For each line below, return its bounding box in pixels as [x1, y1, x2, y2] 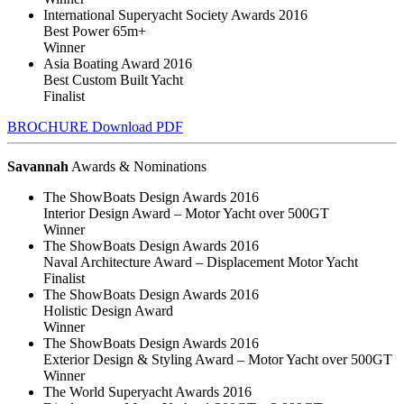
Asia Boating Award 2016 [43, 55, 192, 71]
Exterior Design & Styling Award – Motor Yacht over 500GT [43, 351, 392, 367]
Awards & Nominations [69, 158, 207, 174]
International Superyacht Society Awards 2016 [43, 6, 308, 23]
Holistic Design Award [43, 302, 173, 318]
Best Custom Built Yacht [43, 71, 183, 87]
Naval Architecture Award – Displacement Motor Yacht [43, 253, 358, 270]
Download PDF [92, 118, 183, 134]
